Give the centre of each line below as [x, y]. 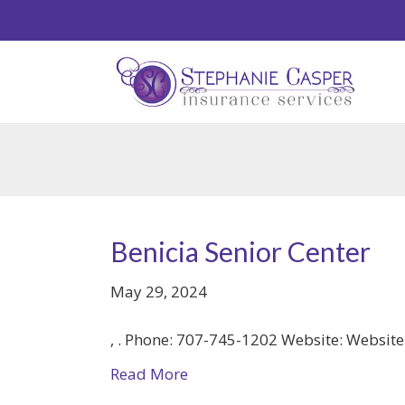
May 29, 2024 [159, 292]
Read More [149, 374]
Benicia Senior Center [240, 251]
